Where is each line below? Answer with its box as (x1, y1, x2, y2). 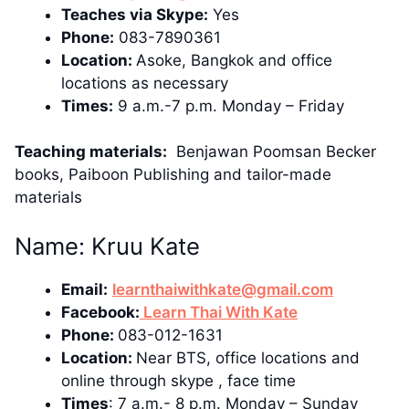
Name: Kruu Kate (15, 231, 200, 260)
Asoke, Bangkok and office (136, 50, 332, 69)
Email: (61, 279, 108, 299)
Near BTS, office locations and (136, 348, 360, 367)
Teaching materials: (15, 142, 167, 162)
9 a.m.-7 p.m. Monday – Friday (113, 96, 344, 115)
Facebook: (61, 302, 140, 321)
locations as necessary (61, 73, 228, 92)
